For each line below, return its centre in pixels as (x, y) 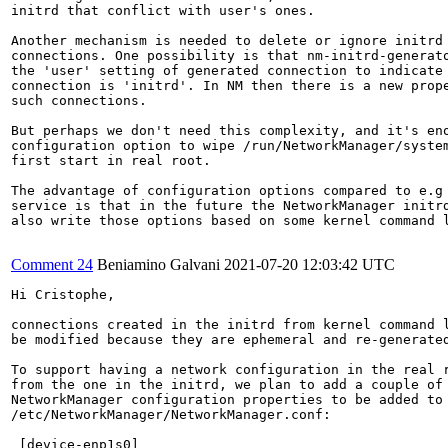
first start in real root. (111, 160)
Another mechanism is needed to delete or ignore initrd (227, 40)
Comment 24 (52, 264)
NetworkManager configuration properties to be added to (227, 399)
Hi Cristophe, (63, 294)
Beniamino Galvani (158, 264)
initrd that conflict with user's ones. (163, 10)
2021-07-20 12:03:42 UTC (309, 264)
